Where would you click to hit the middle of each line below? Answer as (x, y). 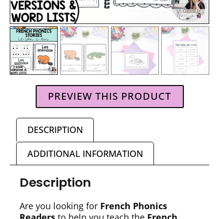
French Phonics (134, 206)
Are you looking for (60, 206)
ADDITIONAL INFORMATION (85, 153)
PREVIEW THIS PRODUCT (109, 96)
